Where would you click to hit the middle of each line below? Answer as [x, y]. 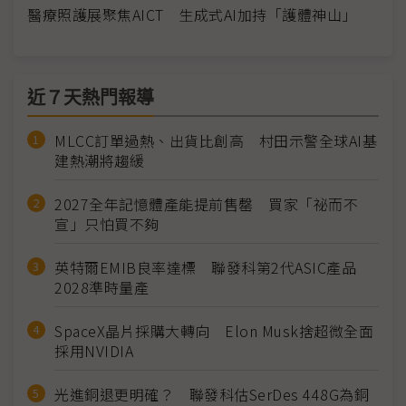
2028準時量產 [101, 288]
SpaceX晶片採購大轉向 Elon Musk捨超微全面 [214, 331]
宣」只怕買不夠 [107, 224]
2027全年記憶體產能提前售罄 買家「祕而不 [206, 204]
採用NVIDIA [94, 351]
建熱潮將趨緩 [99, 161]
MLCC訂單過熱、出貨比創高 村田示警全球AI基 [216, 141]
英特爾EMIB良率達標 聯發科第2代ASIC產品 [205, 268]
